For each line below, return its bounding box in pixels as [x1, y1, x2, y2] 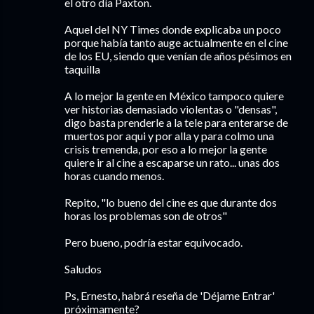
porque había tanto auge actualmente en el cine [64, 36, 288, 49]
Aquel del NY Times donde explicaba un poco [64, 22, 281, 36]
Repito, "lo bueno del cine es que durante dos [64, 196, 277, 209]
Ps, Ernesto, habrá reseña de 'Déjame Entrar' [64, 289, 275, 302]
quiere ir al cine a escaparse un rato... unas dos [64, 156, 280, 169]
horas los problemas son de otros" [64, 209, 227, 222]
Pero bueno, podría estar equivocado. [64, 235, 243, 249]
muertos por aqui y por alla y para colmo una [64, 129, 274, 142]
